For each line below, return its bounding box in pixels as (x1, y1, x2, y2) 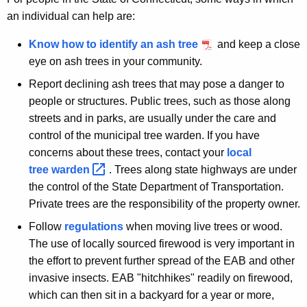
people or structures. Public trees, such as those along (29, 95, 291, 107)
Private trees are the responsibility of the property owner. (29, 198, 300, 210)
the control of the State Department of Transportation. (29, 181, 284, 193)
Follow (29, 221, 64, 233)
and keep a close (214, 38, 300, 50)
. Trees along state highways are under (109, 163, 299, 175)
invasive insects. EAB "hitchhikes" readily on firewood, (29, 272, 293, 284)
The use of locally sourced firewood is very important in (29, 238, 295, 250)
